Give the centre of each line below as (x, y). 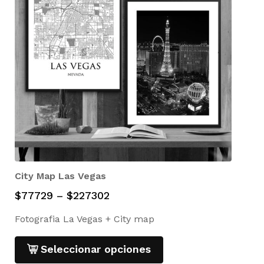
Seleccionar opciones (96, 249)
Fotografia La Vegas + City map (85, 219)
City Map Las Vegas (60, 176)
